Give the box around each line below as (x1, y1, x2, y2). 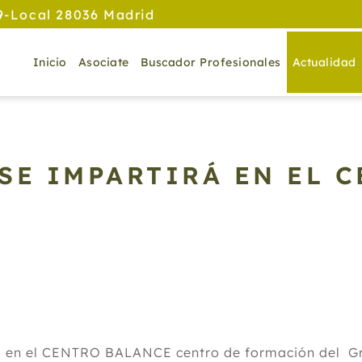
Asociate (78, 55, 129, 69)
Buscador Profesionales (140, 55, 281, 69)
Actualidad (292, 55, 356, 69)
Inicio (32, 55, 67, 69)
